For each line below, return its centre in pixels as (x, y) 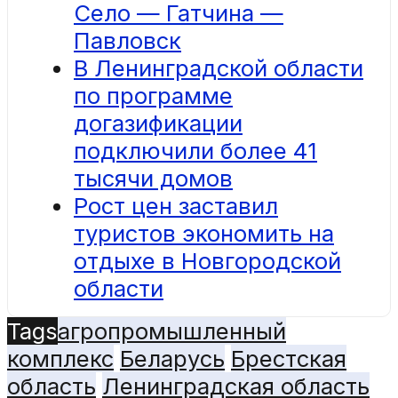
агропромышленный (172, 330)
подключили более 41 (195, 150)
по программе (153, 95)
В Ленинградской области (219, 68)
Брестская (289, 358)
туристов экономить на (204, 233)
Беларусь (172, 358)
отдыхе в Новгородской (207, 260)
